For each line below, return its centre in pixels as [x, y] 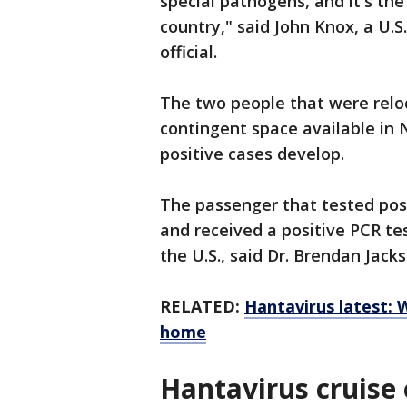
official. [191, 52]
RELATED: [202, 306]
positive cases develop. [254, 154]
